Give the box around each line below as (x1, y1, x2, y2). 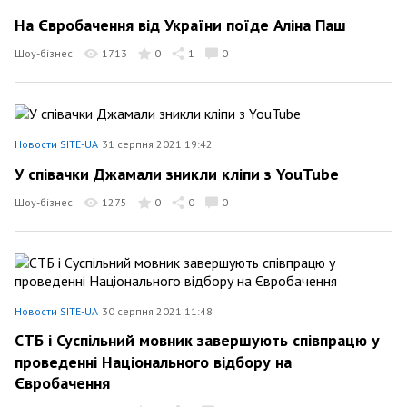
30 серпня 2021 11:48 (102, 303, 213, 318)
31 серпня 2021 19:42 (102, 137, 213, 151)
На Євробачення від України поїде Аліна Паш (15, 15, 346, 35)
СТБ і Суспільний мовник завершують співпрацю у (15, 330, 380, 351)
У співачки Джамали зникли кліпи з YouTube (15, 163, 339, 184)
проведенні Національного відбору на (15, 351, 292, 372)
